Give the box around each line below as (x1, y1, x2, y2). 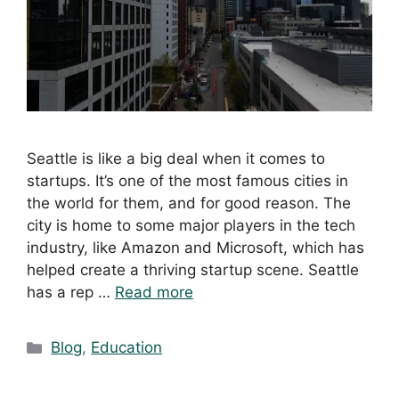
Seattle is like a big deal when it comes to (27, 150, 325, 168)
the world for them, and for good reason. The (27, 194, 351, 213)
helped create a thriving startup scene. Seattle (27, 261, 359, 280)
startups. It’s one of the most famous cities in (27, 172, 348, 191)
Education (91, 338, 163, 357)
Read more (115, 283, 193, 302)
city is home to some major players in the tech (27, 216, 355, 235)
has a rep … (27, 283, 115, 302)
